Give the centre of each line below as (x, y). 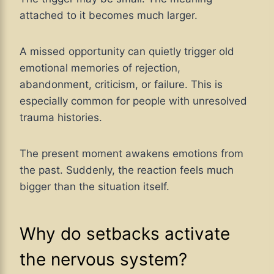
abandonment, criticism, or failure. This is (121, 85)
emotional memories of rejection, (100, 68)
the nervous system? (103, 260)
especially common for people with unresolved (133, 101)
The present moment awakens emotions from (131, 154)
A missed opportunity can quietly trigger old (127, 52)
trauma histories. (61, 118)
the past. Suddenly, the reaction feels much (127, 170)
